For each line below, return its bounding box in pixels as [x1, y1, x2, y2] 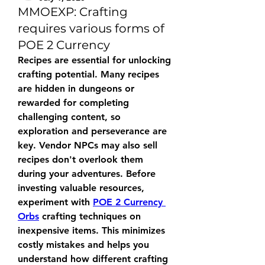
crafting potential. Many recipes [18, 69, 159, 80]
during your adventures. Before [18, 168, 156, 179]
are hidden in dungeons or [18, 83, 134, 94]
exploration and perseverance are [18, 125, 167, 137]
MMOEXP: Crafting [18, 5, 128, 19]
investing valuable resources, [18, 182, 144, 193]
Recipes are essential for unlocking [18, 54, 171, 66]
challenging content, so [18, 111, 121, 122]
